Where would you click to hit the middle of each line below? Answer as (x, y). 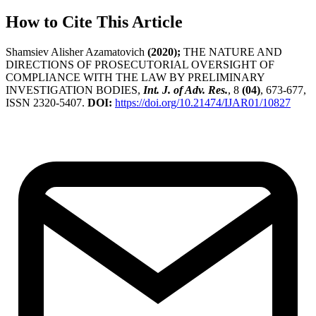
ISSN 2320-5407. (47, 103)
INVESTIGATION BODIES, (74, 90)
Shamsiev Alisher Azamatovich (77, 52)
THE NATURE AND (231, 52)
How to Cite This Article (94, 22)
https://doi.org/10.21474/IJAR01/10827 (203, 103)
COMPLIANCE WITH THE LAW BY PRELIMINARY (135, 78)
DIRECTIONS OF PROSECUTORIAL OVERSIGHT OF (140, 65)
